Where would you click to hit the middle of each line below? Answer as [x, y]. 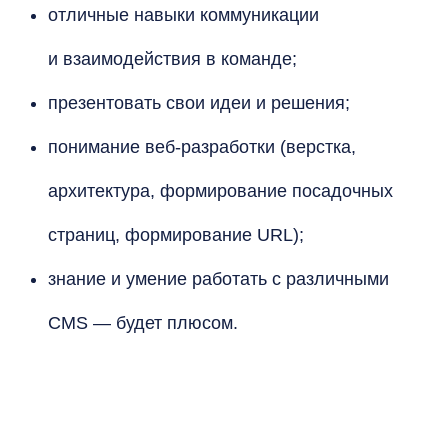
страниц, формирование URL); [176, 235]
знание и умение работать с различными [218, 279]
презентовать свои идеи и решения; [199, 103]
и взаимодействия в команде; [172, 59]
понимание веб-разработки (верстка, [202, 147]
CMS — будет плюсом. [143, 323]
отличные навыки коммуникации [183, 15]
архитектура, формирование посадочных [220, 191]
